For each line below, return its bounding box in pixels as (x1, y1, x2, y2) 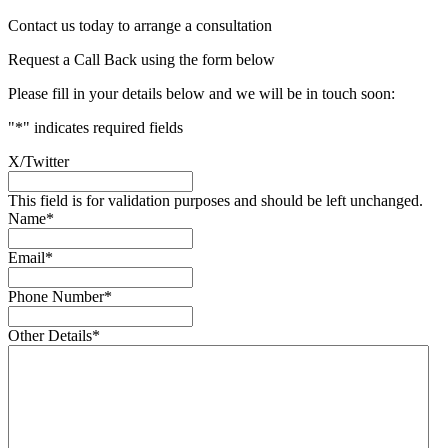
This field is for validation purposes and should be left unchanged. (8, 192, 423, 210)
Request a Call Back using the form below (8, 51, 275, 69)
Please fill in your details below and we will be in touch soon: (8, 85, 395, 103)
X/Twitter (8, 153, 69, 171)
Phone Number (8, 288, 104, 306)
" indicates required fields (23, 119, 183, 137)
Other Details (8, 327, 92, 345)
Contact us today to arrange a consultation (8, 17, 272, 35)
